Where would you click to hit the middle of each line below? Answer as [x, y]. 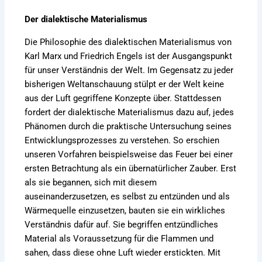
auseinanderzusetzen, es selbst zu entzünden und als [127, 196]
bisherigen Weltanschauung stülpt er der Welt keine [125, 84]
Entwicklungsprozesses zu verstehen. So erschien [122, 140]
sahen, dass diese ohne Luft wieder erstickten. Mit [123, 252]
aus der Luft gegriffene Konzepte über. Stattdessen [123, 98]
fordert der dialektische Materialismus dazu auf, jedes [130, 112]
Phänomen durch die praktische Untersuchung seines [128, 126]
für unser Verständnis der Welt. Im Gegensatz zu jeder [129, 70]
